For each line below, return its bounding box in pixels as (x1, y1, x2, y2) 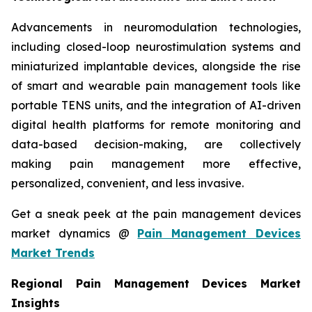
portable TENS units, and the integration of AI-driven (11, 98, 301, 113)
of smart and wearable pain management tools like (11, 79, 301, 93)
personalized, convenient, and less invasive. (11, 176, 244, 191)
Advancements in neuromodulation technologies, (11, 20, 301, 35)
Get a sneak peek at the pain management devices (11, 207, 301, 221)
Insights (11, 296, 60, 311)
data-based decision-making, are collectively (11, 137, 301, 152)
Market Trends (11, 246, 95, 260)
